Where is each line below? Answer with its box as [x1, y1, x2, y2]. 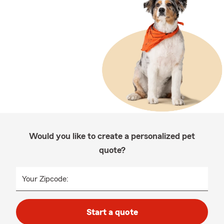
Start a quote [86, 207, 138, 216]
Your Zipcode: [22, 175, 68, 183]
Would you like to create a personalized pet [29, 131, 195, 140]
